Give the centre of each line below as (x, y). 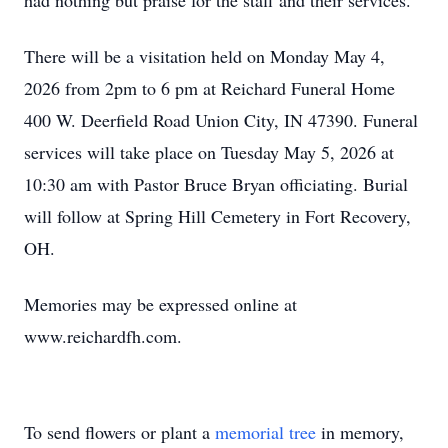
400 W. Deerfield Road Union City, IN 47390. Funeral (221, 120)
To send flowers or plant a (119, 432)
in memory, (360, 432)
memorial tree (265, 432)
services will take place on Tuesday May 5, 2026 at (209, 152)
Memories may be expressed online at (160, 304)
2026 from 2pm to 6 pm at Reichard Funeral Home (209, 88)
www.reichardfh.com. (103, 336)
